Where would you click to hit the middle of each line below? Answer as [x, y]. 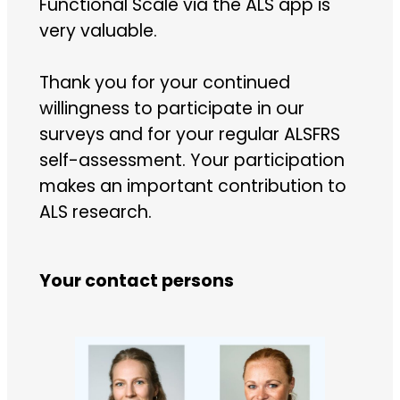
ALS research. [95, 212]
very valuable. [98, 30]
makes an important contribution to [192, 186]
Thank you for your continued [164, 82]
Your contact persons [136, 280]
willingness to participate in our [171, 108]
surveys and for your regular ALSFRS [189, 134]
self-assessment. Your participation [192, 160]
